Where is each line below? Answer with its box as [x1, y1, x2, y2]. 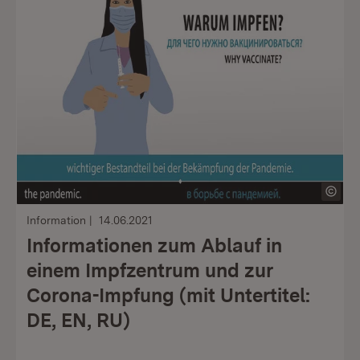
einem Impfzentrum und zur [27, 259, 273, 282]
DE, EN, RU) [27, 309, 130, 332]
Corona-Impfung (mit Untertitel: [27, 284, 310, 307]
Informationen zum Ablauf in [27, 234, 282, 257]
